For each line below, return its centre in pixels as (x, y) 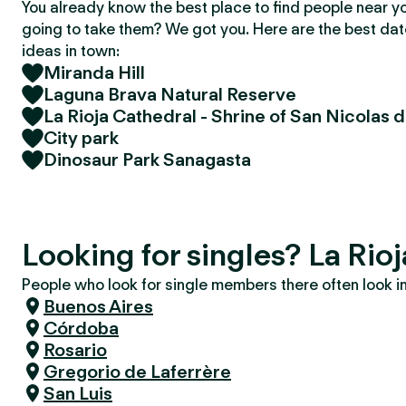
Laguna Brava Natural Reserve (170, 94)
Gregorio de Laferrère (137, 372)
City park (81, 138)
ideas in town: (71, 51)
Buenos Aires (98, 306)
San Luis (78, 393)
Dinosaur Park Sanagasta (147, 159)
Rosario (75, 350)
